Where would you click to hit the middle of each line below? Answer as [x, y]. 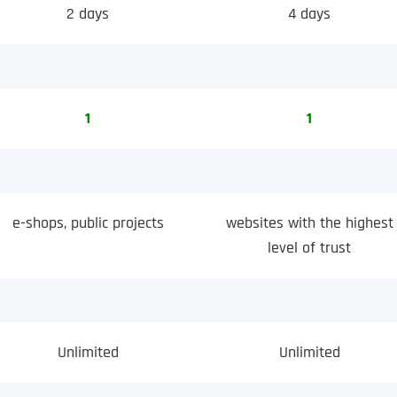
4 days [309, 14]
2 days [88, 14]
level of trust [309, 248]
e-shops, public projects [88, 223]
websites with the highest [309, 223]
